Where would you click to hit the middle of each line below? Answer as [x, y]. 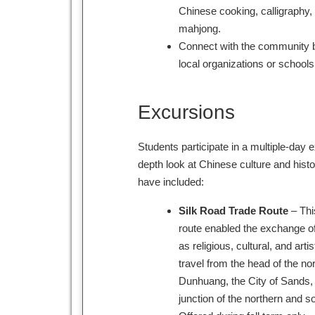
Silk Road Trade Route [233, 211]
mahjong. [199, 29]
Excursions [186, 112]
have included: [171, 182]
